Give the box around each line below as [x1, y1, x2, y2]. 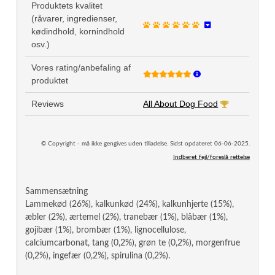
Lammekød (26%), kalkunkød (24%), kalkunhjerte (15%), [25, 200, 234, 209]
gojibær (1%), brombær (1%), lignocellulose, [25, 226, 187, 234]
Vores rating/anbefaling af [31, 63, 131, 72]
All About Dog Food [143, 99, 219, 109]
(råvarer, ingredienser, [31, 14, 118, 23]
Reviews [31, 99, 64, 109]
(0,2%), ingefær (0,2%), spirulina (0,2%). [25, 252, 171, 260]
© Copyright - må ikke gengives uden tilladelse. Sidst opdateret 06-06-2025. [41, 141, 250, 147]
